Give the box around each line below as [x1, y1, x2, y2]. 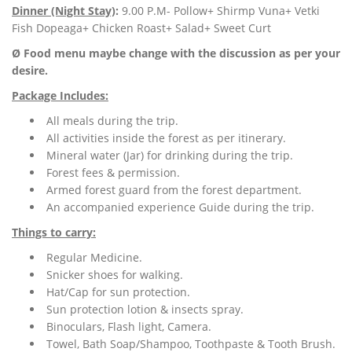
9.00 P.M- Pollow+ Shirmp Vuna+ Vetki [122, 3, 320, 19]
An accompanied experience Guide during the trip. [43, 200, 314, 215]
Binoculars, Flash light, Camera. [43, 319, 211, 335]
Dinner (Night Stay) [12, 3, 115, 19]
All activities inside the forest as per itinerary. [43, 130, 286, 146]
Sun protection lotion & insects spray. [43, 302, 244, 317]
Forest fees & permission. [43, 165, 180, 181]
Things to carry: [12, 225, 96, 240]
